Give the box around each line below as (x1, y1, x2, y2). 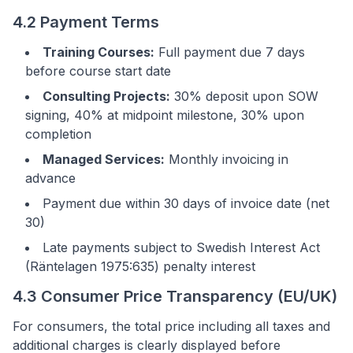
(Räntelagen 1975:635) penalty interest (25, 258, 255, 274)
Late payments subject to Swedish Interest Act (43, 240, 320, 255)
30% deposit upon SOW (170, 88, 318, 104)
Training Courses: (43, 44, 154, 60)
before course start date (25, 63, 171, 79)
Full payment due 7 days (154, 44, 305, 60)
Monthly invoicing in (165, 151, 288, 167)
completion (25, 126, 91, 142)
